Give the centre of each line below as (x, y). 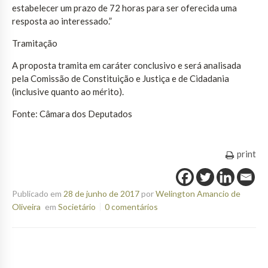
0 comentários (131, 207)
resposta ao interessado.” (62, 21)
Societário (77, 207)
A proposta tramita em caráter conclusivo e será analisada (127, 66)
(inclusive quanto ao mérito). (68, 92)
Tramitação (35, 43)
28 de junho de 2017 (101, 194)
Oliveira (26, 207)
